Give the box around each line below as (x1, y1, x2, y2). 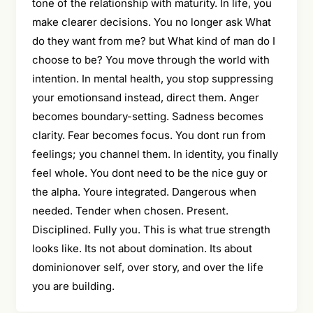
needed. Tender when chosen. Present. (31, 204, 228, 218)
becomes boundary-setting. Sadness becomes (31, 110, 263, 124)
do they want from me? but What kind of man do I (31, 34, 275, 48)
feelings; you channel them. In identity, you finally (31, 147, 278, 161)
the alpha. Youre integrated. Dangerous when (31, 185, 256, 199)
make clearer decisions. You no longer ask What (31, 15, 271, 29)
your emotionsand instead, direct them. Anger (31, 91, 259, 105)
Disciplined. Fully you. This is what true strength (31, 223, 270, 237)
